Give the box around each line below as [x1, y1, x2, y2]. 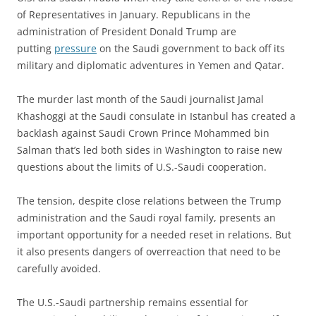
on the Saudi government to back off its [97, 42, 285, 55]
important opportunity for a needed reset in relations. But [17, 228, 291, 241]
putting [17, 42, 54, 55]
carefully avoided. [17, 262, 101, 275]
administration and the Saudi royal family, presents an [17, 211, 276, 224]
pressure [54, 42, 97, 55]
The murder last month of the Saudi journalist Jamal [17, 92, 264, 106]
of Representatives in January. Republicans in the [17, 8, 250, 21]
